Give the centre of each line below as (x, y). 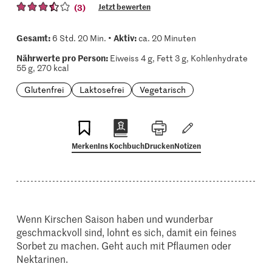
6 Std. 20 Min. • (82, 38)
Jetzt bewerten (124, 6)
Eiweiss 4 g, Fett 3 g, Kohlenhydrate (178, 58)
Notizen (187, 145)
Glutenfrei (44, 90)
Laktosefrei (101, 90)
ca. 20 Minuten (166, 38)
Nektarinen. (42, 259)
